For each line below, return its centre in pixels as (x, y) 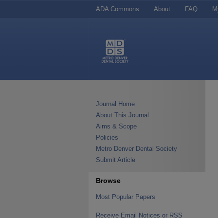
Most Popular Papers (126, 197)
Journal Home (115, 104)
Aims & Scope (116, 126)
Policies (107, 137)
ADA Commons (118, 9)
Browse (108, 181)
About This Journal (122, 115)
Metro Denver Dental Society (136, 149)
